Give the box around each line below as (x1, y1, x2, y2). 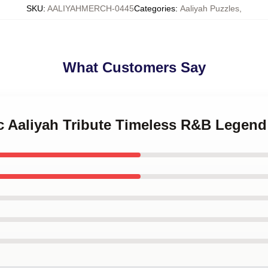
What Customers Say (62, 59, 206, 75)
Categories (134, 4, 175, 13)
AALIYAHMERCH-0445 (47, 4, 134, 13)
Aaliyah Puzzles (180, 4, 239, 13)
